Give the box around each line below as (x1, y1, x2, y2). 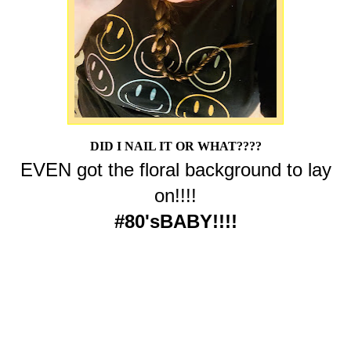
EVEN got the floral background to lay (20, 159, 331, 181)
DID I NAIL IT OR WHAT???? (89, 139, 262, 154)
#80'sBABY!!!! (114, 211, 237, 233)
